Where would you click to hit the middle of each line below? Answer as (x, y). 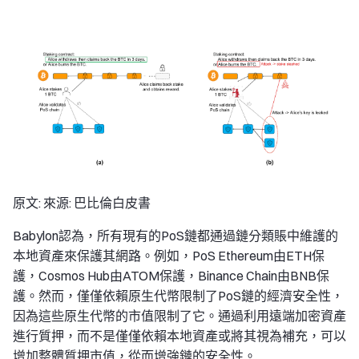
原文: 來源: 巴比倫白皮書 (82, 202)
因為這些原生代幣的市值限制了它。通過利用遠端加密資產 (179, 315)
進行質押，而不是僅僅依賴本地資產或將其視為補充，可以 (179, 335)
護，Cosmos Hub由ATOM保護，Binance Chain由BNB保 (171, 275)
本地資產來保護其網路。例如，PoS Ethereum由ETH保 (169, 255)
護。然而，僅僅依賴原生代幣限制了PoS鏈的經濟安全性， (178, 295)
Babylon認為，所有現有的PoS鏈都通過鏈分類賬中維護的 (175, 235)
